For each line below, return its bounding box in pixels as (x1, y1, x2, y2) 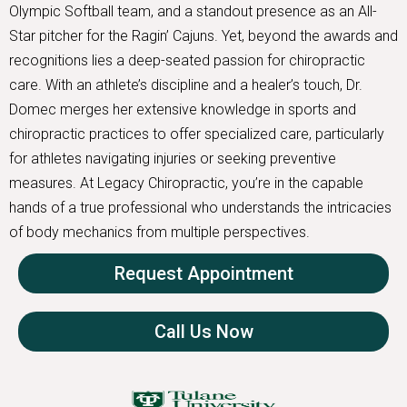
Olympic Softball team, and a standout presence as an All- (9, 3, 377, 21)
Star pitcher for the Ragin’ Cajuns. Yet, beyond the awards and (9, 27, 398, 45)
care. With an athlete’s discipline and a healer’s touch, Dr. (9, 76, 362, 94)
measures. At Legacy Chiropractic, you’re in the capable (9, 174, 363, 193)
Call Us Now (154, 321, 253, 343)
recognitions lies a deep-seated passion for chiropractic (9, 52, 365, 70)
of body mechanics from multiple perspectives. (9, 223, 310, 242)
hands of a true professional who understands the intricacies (9, 199, 392, 217)
